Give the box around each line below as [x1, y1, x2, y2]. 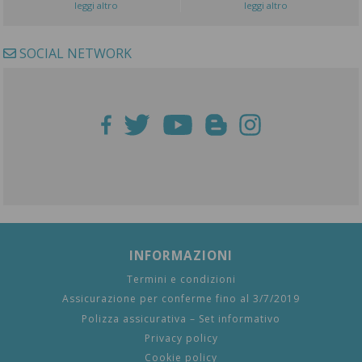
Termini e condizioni [126, 271, 236, 286]
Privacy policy [144, 331, 218, 346]
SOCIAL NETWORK [16, 44, 132, 63]
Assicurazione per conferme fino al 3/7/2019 [62, 292, 300, 306]
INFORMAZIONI [129, 246, 233, 264]
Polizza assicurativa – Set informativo [82, 311, 280, 326]
